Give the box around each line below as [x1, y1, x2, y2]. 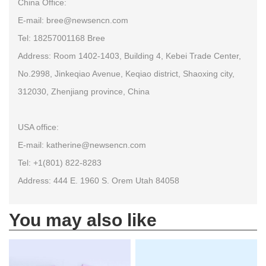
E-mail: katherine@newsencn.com [18, 140, 146, 150]
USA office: [18, 122, 59, 132]
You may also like [9, 210, 157, 230]
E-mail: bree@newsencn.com [18, 15, 128, 26]
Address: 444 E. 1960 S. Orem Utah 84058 [18, 176, 179, 186]
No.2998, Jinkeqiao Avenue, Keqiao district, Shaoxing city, [18, 69, 235, 79]
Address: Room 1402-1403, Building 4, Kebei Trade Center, [18, 51, 241, 61]
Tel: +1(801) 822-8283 [18, 158, 102, 168]
